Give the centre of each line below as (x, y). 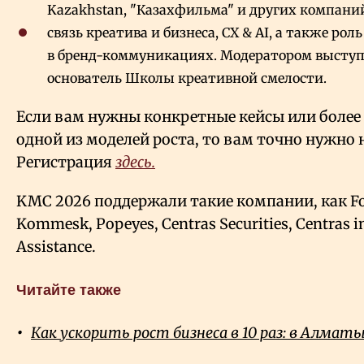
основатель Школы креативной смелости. (187, 78)
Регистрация (66, 162)
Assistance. (56, 247)
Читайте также (69, 290)
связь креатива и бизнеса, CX (143, 33)
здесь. (135, 162)
